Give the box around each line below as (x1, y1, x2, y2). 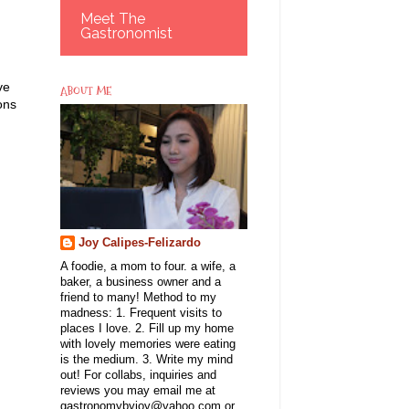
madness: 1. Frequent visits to (60, 306, 222, 320)
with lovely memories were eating (60, 337, 236, 351)
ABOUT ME (60, 82, 111, 99)
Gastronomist (80, 24, 173, 42)
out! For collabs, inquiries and (60, 368, 216, 382)
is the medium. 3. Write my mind (60, 352, 233, 366)
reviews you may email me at (60, 383, 215, 397)
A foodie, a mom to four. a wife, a (60, 259, 236, 273)
